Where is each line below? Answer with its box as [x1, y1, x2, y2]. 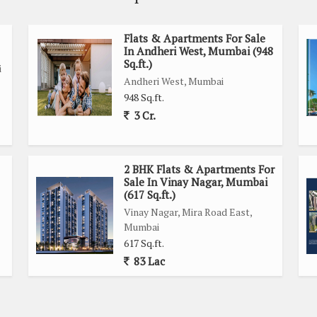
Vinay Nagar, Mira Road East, [124, 204, 252, 219]
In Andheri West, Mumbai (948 [124, 43, 273, 58]
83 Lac [131, 253, 165, 268]
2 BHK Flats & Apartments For [124, 161, 275, 176]
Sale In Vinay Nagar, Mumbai [124, 174, 267, 189]
